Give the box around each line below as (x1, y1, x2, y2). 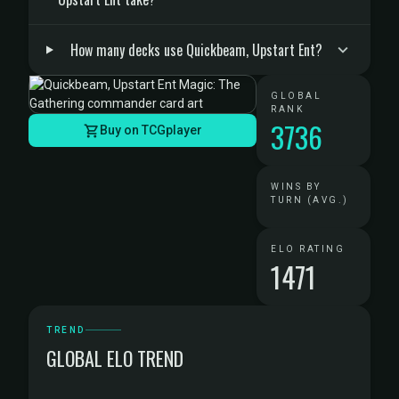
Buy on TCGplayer (99, 123, 202, 137)
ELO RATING (271, 244, 345, 254)
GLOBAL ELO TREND (46, 344, 183, 372)
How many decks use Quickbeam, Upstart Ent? (69, 39, 322, 61)
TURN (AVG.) (271, 195, 349, 205)
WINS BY (271, 182, 322, 191)
